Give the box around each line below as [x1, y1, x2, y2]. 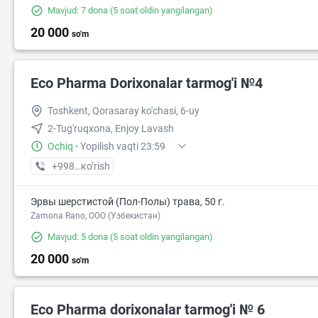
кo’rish [81, 160, 110, 172]
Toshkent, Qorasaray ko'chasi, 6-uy [48, 105, 199, 116]
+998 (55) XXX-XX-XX [51, 160, 148, 172]
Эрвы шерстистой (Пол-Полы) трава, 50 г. [31, 196, 225, 207]
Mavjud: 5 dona [48, 231, 108, 242]
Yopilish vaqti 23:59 [80, 141, 165, 152]
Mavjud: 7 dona [48, 5, 108, 16]
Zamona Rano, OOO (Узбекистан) [31, 211, 160, 221]
